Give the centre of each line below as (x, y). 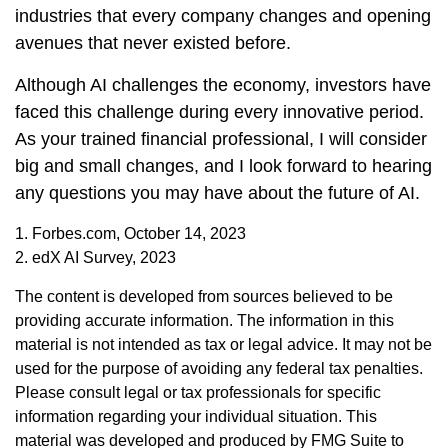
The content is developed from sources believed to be (204, 296)
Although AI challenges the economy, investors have (223, 85)
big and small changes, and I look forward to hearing (223, 166)
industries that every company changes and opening (223, 16)
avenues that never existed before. (153, 43)
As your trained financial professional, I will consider (221, 139)
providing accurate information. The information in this (204, 320)
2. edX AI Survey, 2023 (95, 257)
